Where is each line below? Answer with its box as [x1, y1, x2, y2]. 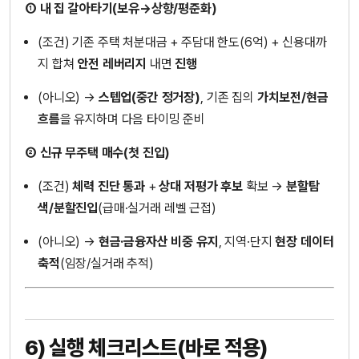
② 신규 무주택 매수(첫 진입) [25, 145, 171, 161]
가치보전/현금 [256, 89, 329, 105]
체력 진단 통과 [72, 179, 145, 195]
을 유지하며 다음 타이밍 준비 [59, 111, 206, 127]
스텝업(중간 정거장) [98, 89, 200, 105]
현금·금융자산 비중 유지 [98, 234, 219, 250]
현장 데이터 [275, 234, 334, 250]
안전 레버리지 [77, 55, 147, 71]
